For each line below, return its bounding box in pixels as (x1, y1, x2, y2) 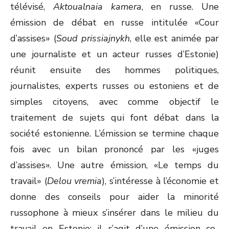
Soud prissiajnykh (56, 32, 130, 44)
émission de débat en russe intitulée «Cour (10, 16, 219, 29)
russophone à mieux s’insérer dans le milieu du (10, 207, 219, 219)
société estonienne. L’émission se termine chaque (10, 127, 219, 140)
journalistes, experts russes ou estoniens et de (10, 80, 219, 92)
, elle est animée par (129, 32, 219, 44)
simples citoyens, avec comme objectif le (10, 96, 219, 108)
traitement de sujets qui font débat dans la (10, 111, 219, 124)
